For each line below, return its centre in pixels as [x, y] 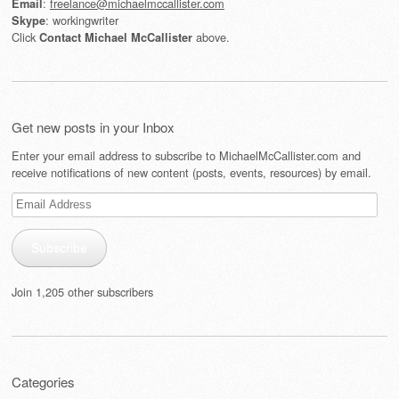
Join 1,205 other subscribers [82, 292]
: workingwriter [82, 20]
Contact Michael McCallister [116, 37]
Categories [43, 382]
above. [211, 37]
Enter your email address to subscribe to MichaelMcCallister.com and [186, 156]
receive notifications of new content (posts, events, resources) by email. [191, 173]
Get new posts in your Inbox [93, 126]
